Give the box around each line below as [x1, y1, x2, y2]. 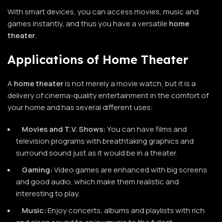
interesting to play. [16, 188, 80, 199]
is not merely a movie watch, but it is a [63, 78, 196, 89]
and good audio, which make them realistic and [16, 176, 179, 187]
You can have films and [106, 123, 187, 134]
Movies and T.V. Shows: [22, 123, 106, 134]
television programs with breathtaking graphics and [16, 135, 194, 146]
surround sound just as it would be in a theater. [16, 147, 177, 158]
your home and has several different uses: [7, 102, 153, 112]
